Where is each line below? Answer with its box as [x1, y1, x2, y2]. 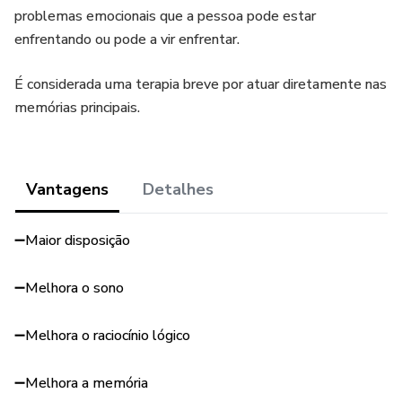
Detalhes [143, 179, 214, 200]
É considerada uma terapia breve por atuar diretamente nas [14, 74, 387, 94]
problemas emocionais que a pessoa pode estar [14, 6, 316, 26]
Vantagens [26, 179, 109, 200]
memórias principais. [14, 98, 140, 118]
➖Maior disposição [14, 231, 130, 250]
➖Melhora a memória [14, 373, 148, 393]
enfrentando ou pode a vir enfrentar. [14, 30, 240, 49]
